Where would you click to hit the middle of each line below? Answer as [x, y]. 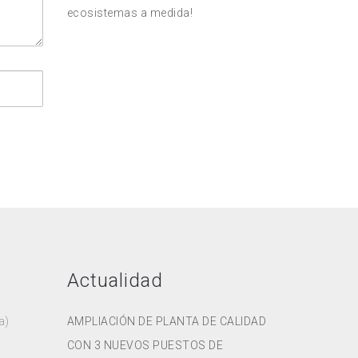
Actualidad [115, 280]
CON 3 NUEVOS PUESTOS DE [145, 345]
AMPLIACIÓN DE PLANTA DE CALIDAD [166, 321]
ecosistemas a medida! [129, 13]
